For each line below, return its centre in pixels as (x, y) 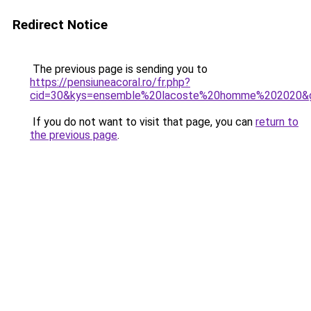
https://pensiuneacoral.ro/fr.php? (110, 82)
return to (277, 122)
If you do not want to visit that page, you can (143, 122)
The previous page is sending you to (119, 69)
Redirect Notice (60, 25)
